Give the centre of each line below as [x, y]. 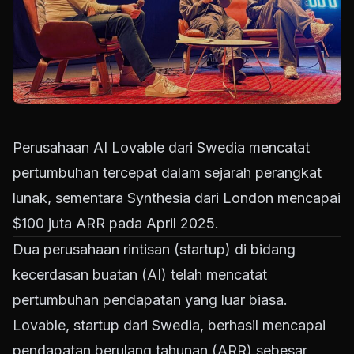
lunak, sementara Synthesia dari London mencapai [177, 198]
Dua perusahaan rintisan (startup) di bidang [154, 250]
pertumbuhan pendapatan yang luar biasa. [150, 300]
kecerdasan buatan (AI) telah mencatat [140, 275]
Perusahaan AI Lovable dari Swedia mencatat [161, 148]
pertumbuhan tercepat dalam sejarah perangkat [167, 173]
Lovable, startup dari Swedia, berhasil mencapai [169, 326]
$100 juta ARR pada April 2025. [116, 224]
